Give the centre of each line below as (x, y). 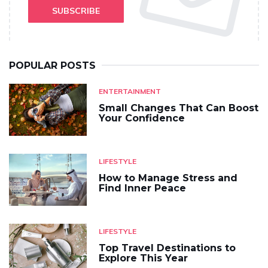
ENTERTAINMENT (130, 92)
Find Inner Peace (142, 188)
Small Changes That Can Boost (179, 108)
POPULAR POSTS (52, 66)
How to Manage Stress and (168, 178)
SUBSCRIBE (76, 11)
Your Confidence (142, 118)
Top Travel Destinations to (167, 248)
